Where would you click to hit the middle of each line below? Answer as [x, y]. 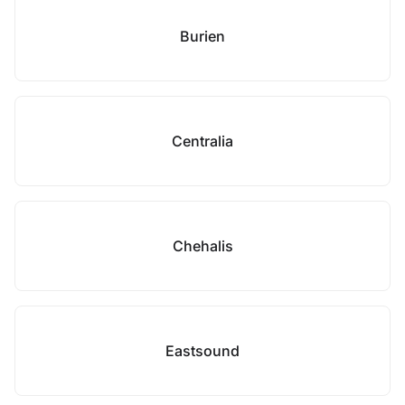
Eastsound [202, 351]
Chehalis [202, 246]
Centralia [202, 141]
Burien [202, 36]
